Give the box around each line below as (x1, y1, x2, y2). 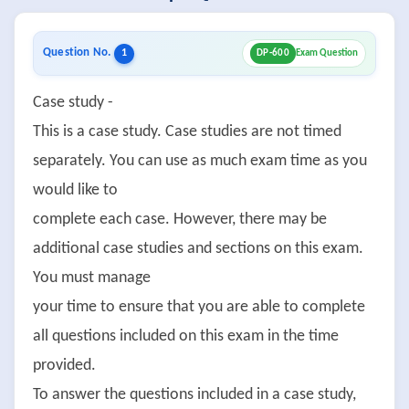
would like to (33, 182, 118, 199)
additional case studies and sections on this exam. (33, 240, 363, 257)
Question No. (43, 47, 114, 59)
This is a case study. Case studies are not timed (33, 123, 341, 141)
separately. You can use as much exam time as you (33, 152, 367, 170)
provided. (33, 357, 96, 374)
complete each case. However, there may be (33, 211, 327, 228)
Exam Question (296, 48, 358, 58)
